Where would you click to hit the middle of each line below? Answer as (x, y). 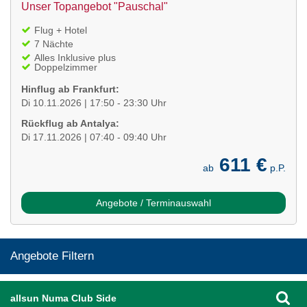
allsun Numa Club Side (63, 298)
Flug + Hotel (61, 30)
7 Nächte (54, 44)
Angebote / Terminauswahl (153, 202)
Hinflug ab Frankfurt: (70, 89)
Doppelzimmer (66, 67)
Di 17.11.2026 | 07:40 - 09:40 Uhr (94, 137)
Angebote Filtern (52, 256)
